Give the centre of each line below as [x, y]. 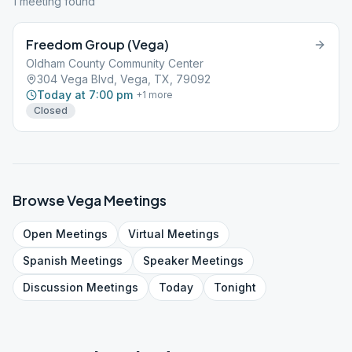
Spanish [45, 260]
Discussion [53, 287]
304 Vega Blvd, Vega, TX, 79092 [124, 79]
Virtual [146, 234]
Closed [51, 110]
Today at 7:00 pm [85, 95]
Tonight [235, 287]
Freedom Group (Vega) [97, 44]
